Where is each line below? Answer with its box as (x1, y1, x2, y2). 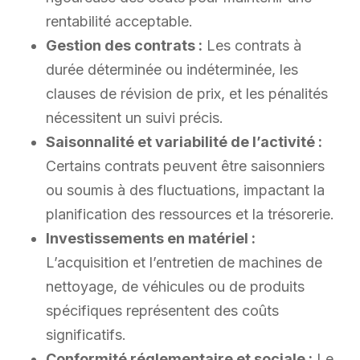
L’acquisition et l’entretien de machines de (45, 253, 322, 271)
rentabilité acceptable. (45, 12, 193, 30)
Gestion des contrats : (45, 36, 202, 54)
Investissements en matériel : (45, 229, 256, 247)
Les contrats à (202, 36, 301, 54)
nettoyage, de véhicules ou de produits (45, 277, 305, 295)
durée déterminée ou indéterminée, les (45, 60, 298, 78)
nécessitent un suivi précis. (45, 108, 223, 126)
